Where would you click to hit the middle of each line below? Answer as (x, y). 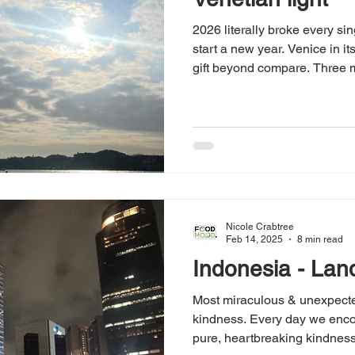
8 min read (320, 240)
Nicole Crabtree (260, 226)
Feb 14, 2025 (254, 240)
